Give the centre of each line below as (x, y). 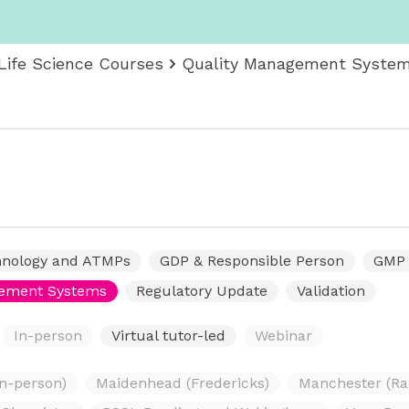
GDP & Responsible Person (252, 261)
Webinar (283, 336)
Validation (331, 291)
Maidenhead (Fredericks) (183, 383)
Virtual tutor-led (168, 336)
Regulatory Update (202, 291)
